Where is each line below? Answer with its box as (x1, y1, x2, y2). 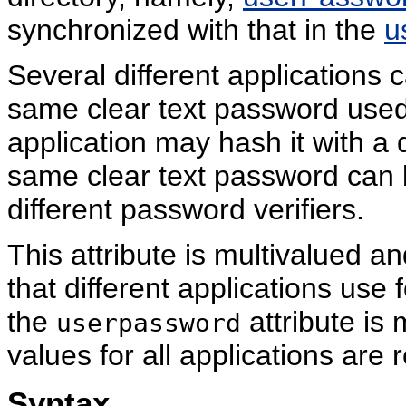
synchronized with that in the (7, 14, 384, 46)
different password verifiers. (7, 193, 364, 226)
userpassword (56, 308, 241, 338)
